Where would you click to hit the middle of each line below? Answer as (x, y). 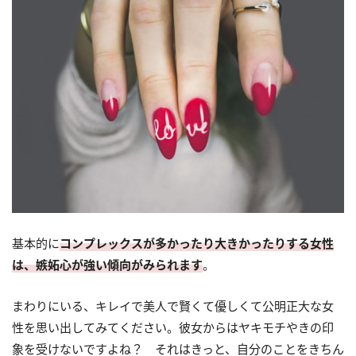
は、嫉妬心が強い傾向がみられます (107, 265)
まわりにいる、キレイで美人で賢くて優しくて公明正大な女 (173, 306)
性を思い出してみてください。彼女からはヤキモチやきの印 (173, 328)
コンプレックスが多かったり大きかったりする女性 (197, 244)
